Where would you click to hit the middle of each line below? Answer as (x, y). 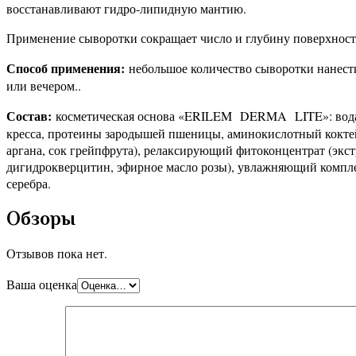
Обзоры (41, 218)
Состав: (29, 115)
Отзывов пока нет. (57, 253)
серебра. (29, 183)
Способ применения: (66, 68)
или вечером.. (44, 85)
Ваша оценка (42, 284)
